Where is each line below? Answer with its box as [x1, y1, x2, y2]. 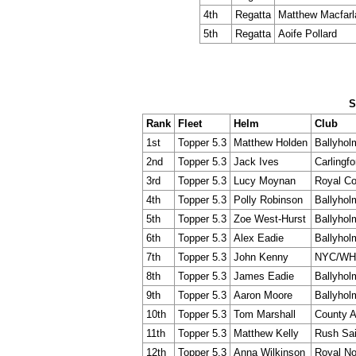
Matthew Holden [234, 137, 308, 149]
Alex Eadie [234, 232, 284, 245]
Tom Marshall [234, 308, 296, 321]
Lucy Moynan [234, 175, 296, 188]
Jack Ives [234, 156, 279, 168]
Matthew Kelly [234, 327, 299, 340]
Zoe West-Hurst [234, 213, 306, 226]
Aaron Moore [234, 289, 292, 302]
